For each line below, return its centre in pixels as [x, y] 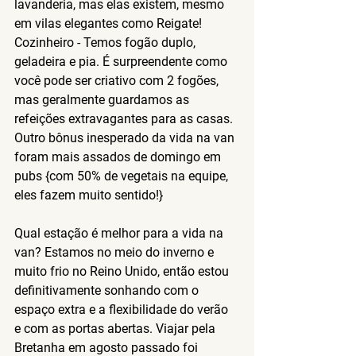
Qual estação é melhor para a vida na [120, 233]
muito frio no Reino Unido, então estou [123, 271]
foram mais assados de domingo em [119, 157]
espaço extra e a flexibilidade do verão [123, 309]
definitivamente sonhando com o [108, 290]
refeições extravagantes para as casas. [125, 118]
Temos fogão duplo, [139, 42]
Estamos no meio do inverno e [129, 252]
